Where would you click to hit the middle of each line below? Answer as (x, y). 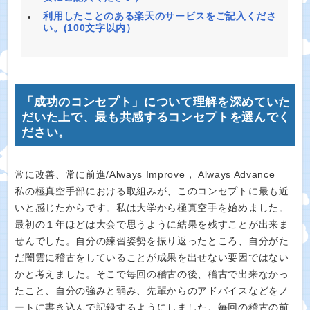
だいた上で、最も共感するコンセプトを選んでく (156, 117)
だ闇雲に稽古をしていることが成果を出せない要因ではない (152, 258)
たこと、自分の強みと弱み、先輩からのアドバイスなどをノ (152, 291)
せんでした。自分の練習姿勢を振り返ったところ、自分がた (152, 241)
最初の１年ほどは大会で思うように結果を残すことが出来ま (152, 225)
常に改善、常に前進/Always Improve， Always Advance (145, 175)
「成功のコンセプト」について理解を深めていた (156, 102)
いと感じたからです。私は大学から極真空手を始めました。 (152, 208)
